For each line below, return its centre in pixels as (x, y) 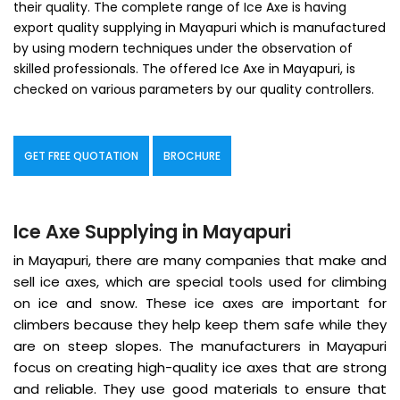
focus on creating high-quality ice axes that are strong (200, 368)
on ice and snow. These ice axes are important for (200, 304)
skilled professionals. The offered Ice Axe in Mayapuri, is (184, 69)
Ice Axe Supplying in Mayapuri (152, 232)
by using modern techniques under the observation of (183, 49)
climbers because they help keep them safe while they (200, 325)
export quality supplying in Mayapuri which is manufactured (200, 28)
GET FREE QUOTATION (81, 156)
